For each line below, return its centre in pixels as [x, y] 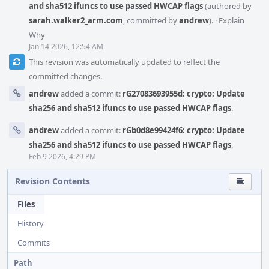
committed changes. [65, 76]
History [31, 223]
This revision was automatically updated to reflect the [124, 62]
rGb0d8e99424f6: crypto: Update [184, 130]
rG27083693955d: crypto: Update [184, 94]
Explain [231, 20]
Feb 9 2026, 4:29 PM [62, 156]
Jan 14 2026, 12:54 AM [66, 47]
